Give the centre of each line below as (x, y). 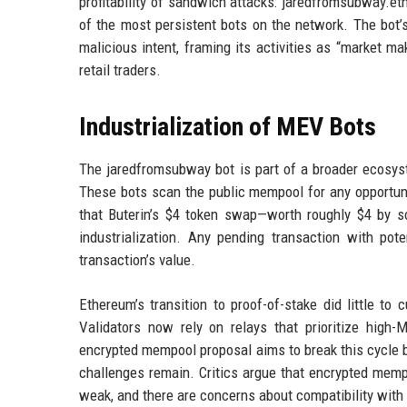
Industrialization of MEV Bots (228, 127)
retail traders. (120, 70)
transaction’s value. (137, 260)
